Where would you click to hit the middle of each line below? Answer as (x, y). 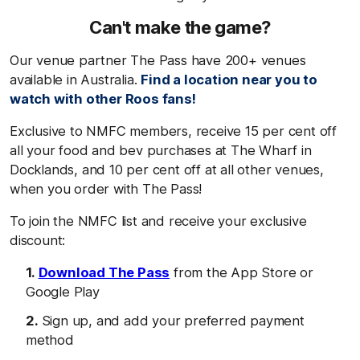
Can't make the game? (180, 27)
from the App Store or (241, 272)
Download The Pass (104, 272)
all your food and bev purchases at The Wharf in (161, 150)
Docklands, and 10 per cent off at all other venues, (167, 169)
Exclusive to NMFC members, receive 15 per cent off (173, 131)
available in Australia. (76, 79)
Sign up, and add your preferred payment (173, 320)
